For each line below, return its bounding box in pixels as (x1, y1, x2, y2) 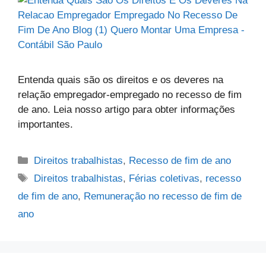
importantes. (18, 118, 73, 130)
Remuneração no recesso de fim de (84, 190, 242, 202)
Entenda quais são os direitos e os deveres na (18, 74, 223, 85)
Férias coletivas (129, 172, 200, 184)
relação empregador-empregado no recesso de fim (18, 88, 242, 100)
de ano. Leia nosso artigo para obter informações (18, 103, 235, 115)
